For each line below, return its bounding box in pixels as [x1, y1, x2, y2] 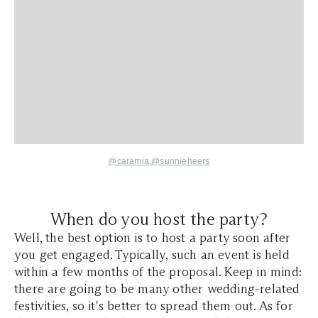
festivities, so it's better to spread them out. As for [14, 298, 293, 314]
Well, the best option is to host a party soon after [14, 230, 291, 246]
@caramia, [108, 156, 152, 167]
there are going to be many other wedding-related [14, 281, 300, 297]
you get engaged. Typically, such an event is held [14, 247, 290, 263]
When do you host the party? [50, 209, 268, 230]
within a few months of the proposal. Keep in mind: [14, 264, 302, 280]
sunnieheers [160, 156, 210, 167]
